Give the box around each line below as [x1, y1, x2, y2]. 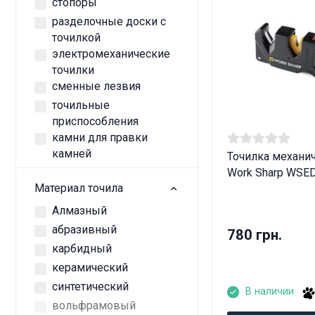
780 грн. [227, 226, 283, 244]
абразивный [52, 222, 117, 236]
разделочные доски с [52, 14, 166, 28]
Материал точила [34, 181, 123, 195]
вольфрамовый [52, 299, 136, 313]
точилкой [52, 30, 101, 44]
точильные [52, 98, 110, 112]
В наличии [245, 285, 294, 298]
